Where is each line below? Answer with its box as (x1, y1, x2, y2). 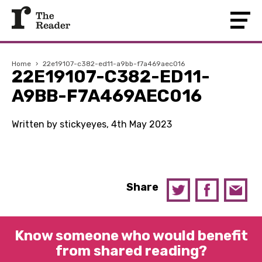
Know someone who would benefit (14, 227, 248, 244)
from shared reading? (55, 243, 207, 259)
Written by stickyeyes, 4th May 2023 (12, 119, 172, 130)
